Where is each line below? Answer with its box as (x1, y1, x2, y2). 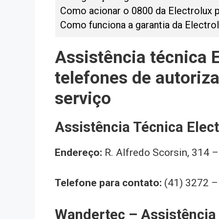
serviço (55, 88, 111, 109)
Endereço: (55, 146, 102, 158)
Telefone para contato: (55, 177, 164, 189)
